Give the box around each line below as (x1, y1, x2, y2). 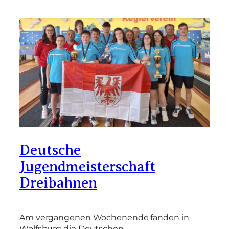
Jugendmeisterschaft (19, 158, 156, 175)
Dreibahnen (19, 175, 97, 191)
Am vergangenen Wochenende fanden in (19, 212, 189, 223)
